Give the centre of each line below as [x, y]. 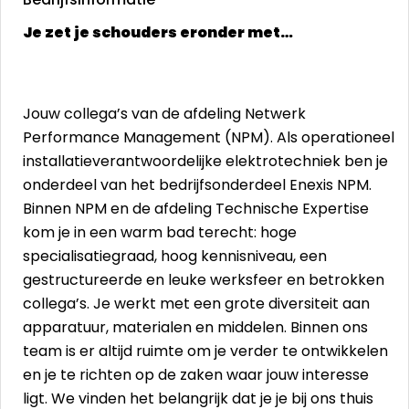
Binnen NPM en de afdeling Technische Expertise [196, 209]
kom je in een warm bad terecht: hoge [160, 232]
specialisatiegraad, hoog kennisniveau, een [175, 256]
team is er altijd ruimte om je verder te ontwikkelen [205, 351]
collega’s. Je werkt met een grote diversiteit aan [196, 304]
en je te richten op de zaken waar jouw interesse [196, 375]
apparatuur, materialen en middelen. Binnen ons [195, 327]
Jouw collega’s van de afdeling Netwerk [164, 114]
